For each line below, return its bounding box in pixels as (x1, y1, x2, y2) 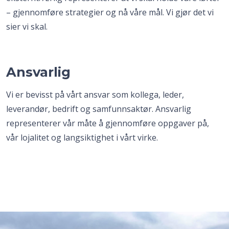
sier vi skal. (6, 21, 48, 33)
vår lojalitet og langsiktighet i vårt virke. (6, 132, 158, 144)
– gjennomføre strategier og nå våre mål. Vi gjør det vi (6, 7, 214, 18)
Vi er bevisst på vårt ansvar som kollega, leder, (6, 89, 184, 101)
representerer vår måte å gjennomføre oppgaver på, (6, 118, 209, 129)
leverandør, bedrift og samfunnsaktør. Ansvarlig (6, 103, 191, 115)
